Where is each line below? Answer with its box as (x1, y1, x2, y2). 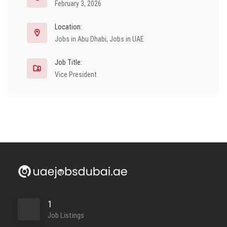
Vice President (55, 70, 98, 79)
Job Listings (48, 211, 84, 220)
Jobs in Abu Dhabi (55, 35, 106, 43)
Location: (55, 23, 82, 31)
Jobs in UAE (109, 35, 144, 43)
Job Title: (55, 58, 82, 66)
